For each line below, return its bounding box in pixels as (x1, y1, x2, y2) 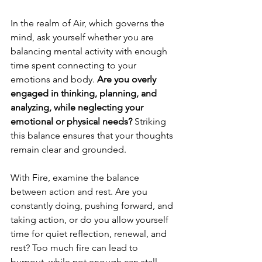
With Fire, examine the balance (11, 172, 142, 184)
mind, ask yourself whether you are (11, 32, 156, 43)
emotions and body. (11, 74, 97, 85)
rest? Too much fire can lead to (11, 242, 140, 254)
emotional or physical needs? (11, 116, 135, 127)
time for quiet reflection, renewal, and (11, 228, 169, 240)
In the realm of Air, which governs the (11, 18, 167, 29)
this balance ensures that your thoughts (11, 130, 175, 142)
